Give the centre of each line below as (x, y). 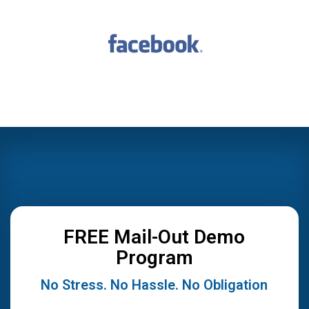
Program (154, 257)
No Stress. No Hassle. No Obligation (154, 285)
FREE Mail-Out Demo (154, 237)
